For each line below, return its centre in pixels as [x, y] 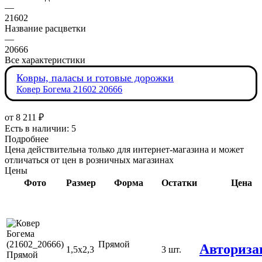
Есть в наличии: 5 [40, 129]
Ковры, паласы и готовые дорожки [95, 77]
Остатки [179, 183]
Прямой [114, 244]
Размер [81, 183]
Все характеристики [45, 60]
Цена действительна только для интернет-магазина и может [124, 150]
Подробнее [27, 139]
